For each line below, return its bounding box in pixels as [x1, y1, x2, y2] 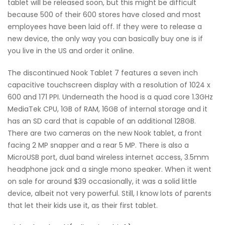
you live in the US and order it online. [8, 46, 134, 56]
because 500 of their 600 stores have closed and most [8, 10, 201, 20]
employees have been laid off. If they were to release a [8, 22, 202, 32]
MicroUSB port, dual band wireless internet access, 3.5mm [8, 152, 209, 163]
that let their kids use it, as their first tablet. [8, 200, 158, 211]
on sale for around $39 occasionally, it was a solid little [8, 176, 197, 187]
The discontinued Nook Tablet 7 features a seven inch [8, 68, 198, 78]
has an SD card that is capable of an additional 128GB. [8, 116, 196, 127]
